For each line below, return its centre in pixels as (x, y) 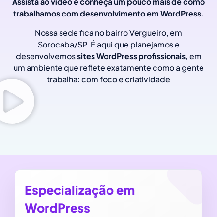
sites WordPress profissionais (131, 56)
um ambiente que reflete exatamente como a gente (108, 67)
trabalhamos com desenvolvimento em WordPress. (108, 13)
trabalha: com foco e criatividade (108, 79)
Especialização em (80, 190)
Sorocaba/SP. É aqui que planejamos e (108, 44)
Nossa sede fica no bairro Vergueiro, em (108, 32)
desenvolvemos (46, 56)
